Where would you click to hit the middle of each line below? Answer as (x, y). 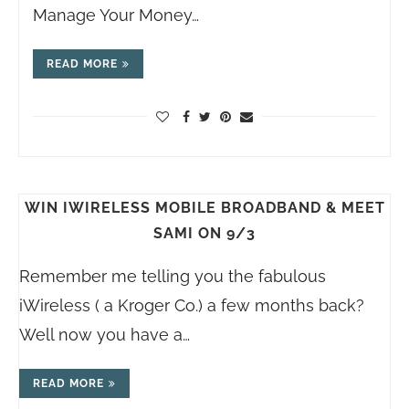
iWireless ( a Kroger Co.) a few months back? (192, 306)
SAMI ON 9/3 (204, 234)
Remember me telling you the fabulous (173, 277)
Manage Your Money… (116, 16)
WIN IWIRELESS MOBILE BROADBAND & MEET (204, 208)
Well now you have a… (105, 335)
